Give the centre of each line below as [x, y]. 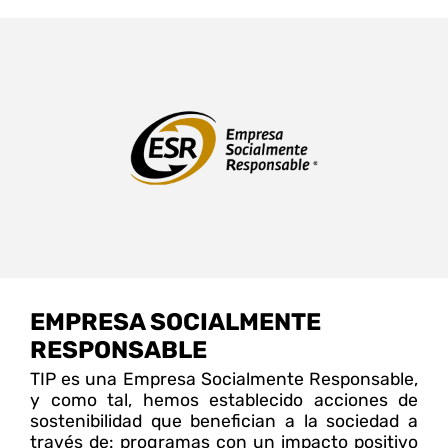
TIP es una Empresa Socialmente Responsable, [224, 378]
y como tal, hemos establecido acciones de [224, 399]
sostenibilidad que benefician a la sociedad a [224, 420]
